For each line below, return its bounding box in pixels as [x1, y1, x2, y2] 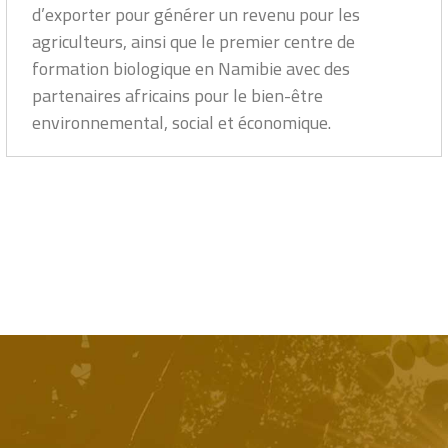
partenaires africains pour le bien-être [32, 79, 323, 113]
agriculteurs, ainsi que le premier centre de [32, 25, 355, 59]
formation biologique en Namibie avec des [32, 52, 350, 86]
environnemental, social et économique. [32, 106, 331, 140]
